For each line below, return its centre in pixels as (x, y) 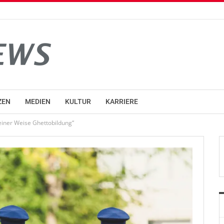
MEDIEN (38, 101)
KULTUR (78, 101)
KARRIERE (122, 101)
